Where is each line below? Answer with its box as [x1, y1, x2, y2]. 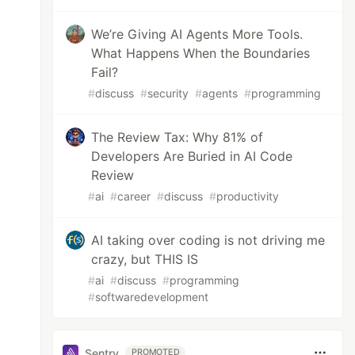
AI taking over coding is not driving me [91, 232, 326, 248]
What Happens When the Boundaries [91, 45, 311, 61]
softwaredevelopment [95, 290, 209, 303]
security [147, 86, 189, 100]
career [117, 189, 151, 203]
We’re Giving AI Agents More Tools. [91, 26, 303, 42]
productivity [216, 189, 280, 203]
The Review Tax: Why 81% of [91, 129, 264, 145]
